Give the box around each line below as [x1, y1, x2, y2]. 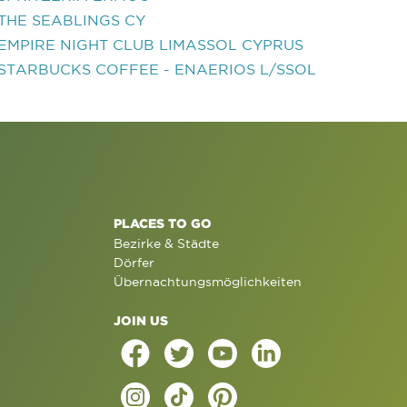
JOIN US [113, 313, 168, 327]
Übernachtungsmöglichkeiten [113, 274, 302, 289]
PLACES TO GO [113, 216, 212, 230]
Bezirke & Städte [113, 236, 219, 251]
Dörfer [113, 255, 154, 270]
